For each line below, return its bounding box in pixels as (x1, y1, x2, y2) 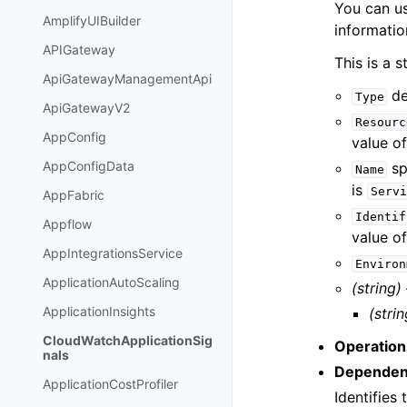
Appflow (43, 216, 92, 233)
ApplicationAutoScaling (43, 274, 180, 291)
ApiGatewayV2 (43, 100, 130, 116)
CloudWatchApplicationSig (43, 333, 213, 349)
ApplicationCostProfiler (43, 376, 178, 392)
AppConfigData (43, 158, 134, 174)
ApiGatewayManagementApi (43, 71, 212, 87)
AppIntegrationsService (43, 245, 183, 262)
